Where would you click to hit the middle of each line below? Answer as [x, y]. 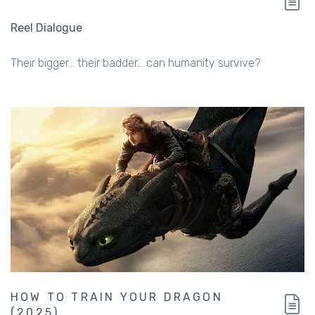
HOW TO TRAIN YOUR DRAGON [117, 297]
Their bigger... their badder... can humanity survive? [135, 63]
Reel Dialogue [46, 27]
